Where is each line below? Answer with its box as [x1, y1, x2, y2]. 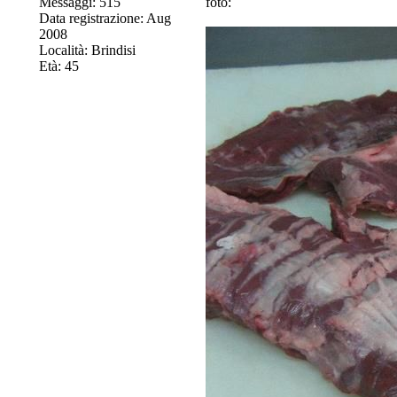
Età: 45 [38, 58, 79, 74]
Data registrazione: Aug [38, 11, 171, 26]
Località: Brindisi [38, 43, 136, 58]
